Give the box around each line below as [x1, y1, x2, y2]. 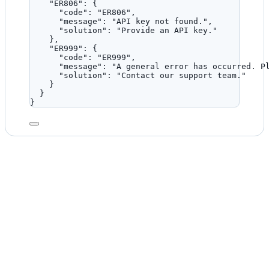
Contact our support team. [121, 71, 241, 80]
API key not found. [116, 17, 203, 26]
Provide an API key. [121, 26, 213, 35]
